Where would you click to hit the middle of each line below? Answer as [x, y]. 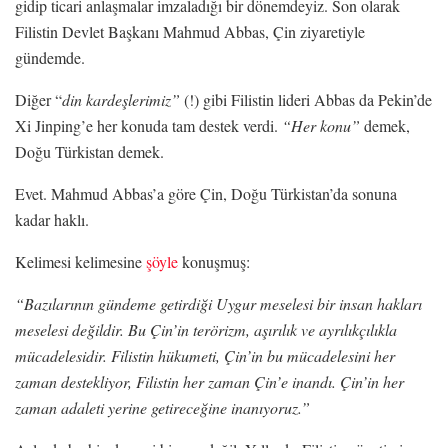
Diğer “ [38, 99]
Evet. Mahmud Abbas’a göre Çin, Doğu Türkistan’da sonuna [206, 193]
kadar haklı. [52, 219]
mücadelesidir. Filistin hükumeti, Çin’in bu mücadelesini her [205, 355]
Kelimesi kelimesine [80, 261]
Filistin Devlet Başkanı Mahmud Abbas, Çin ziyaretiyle [190, 31]
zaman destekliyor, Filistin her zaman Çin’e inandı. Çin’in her [209, 381]
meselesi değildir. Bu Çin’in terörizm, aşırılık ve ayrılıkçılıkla [206, 329]
